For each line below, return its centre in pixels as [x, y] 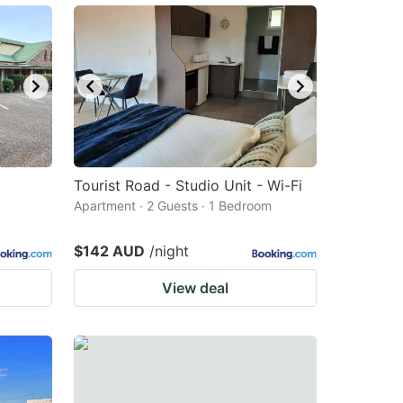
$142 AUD [109, 251]
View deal [195, 288]
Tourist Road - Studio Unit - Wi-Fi [188, 185]
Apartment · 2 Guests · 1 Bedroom [173, 206]
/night [169, 251]
